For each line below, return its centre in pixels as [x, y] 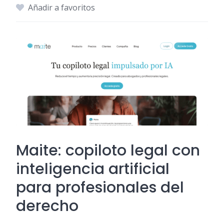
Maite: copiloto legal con [108, 151]
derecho [47, 206]
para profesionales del [100, 188]
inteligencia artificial [93, 169]
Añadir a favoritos [61, 7]
